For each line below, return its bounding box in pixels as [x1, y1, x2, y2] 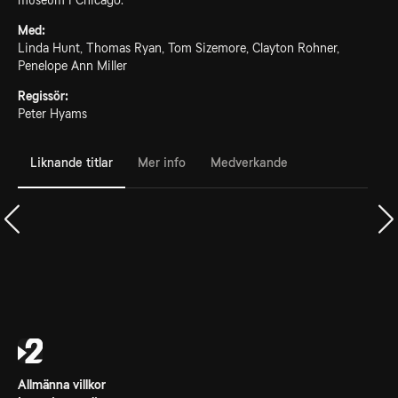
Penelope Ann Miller [18, 59, 127, 73]
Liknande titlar [30, 155, 113, 170]
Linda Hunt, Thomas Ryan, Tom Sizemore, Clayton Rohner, [18, 41, 339, 55]
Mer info [138, 155, 186, 170]
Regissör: [18, 89, 68, 103]
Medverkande [211, 155, 288, 170]
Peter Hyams [18, 107, 87, 121]
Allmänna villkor [18, 378, 106, 392]
